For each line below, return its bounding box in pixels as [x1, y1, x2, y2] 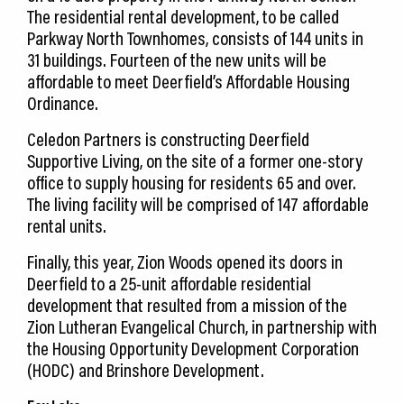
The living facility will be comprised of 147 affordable [27, 192, 369, 216]
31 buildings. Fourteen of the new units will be [27, 48, 326, 72]
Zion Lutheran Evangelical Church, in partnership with [27, 315, 377, 339]
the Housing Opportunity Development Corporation [27, 336, 359, 361]
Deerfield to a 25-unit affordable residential [27, 271, 311, 296]
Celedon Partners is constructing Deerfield [27, 127, 309, 151]
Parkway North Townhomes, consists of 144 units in [27, 26, 363, 50]
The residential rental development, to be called [27, 5, 339, 29]
